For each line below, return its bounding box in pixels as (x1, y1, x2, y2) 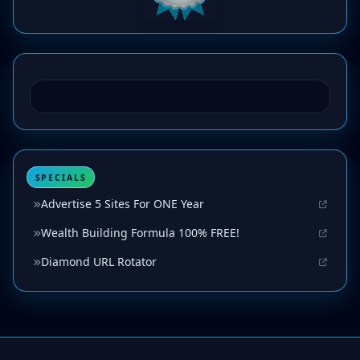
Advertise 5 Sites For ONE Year (41, 196, 204, 212)
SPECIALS (35, 171, 87, 183)
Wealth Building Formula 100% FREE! (41, 225, 239, 241)
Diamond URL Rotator (41, 254, 157, 270)
